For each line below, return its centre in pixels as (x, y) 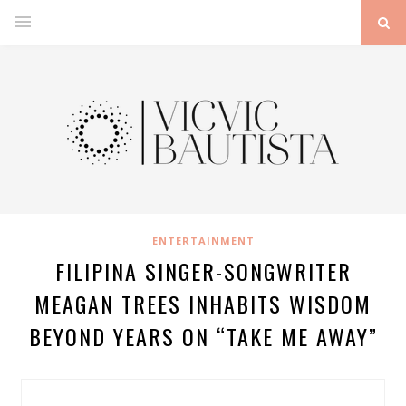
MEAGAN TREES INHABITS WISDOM (203, 304)
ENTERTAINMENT (203, 241)
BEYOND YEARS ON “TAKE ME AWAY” (203, 336)
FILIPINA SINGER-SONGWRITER (203, 271)
